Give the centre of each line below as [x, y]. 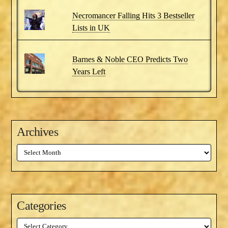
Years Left [89, 72]
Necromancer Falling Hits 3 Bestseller [133, 16]
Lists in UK [91, 28]
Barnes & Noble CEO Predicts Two [130, 60]
